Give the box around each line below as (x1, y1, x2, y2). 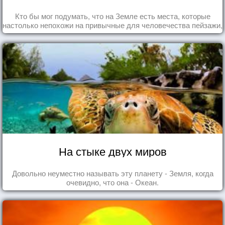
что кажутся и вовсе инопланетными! (48, 28, 177, 39)
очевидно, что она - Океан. (66, 176, 159, 187)
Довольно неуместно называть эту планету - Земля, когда (12, 167, 213, 178)
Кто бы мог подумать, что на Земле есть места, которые (15, 10, 210, 21)
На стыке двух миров (58, 143, 167, 159)
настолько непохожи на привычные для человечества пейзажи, (3, 19, 222, 30)
